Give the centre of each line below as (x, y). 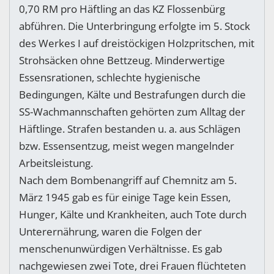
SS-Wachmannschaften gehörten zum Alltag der (132, 112)
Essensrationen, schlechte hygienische (110, 78)
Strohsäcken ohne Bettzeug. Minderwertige (122, 61)
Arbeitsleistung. (56, 163)
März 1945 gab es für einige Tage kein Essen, (125, 198)
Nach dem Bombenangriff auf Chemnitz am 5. (128, 180)
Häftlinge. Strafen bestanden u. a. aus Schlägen (130, 129)
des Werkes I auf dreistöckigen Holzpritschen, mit (137, 43)
